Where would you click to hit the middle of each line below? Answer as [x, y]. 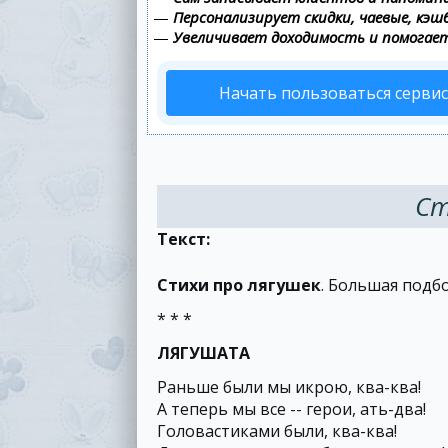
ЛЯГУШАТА [203, 353]
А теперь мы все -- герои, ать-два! [291, 409]
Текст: [185, 239]
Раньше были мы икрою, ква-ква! [289, 387]
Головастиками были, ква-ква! [277, 431]
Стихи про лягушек [239, 285]
